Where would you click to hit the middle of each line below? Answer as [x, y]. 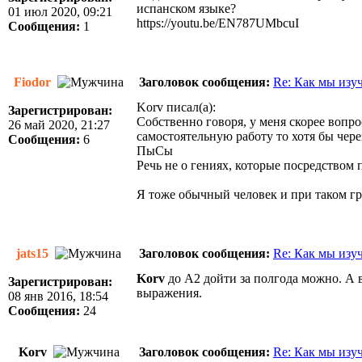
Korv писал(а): [176, 107]
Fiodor [34, 82]
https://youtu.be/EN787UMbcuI [218, 23]
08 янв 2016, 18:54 [58, 296]
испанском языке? [186, 8]
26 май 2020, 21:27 [59, 125]
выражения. [169, 293]
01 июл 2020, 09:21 [60, 12]
